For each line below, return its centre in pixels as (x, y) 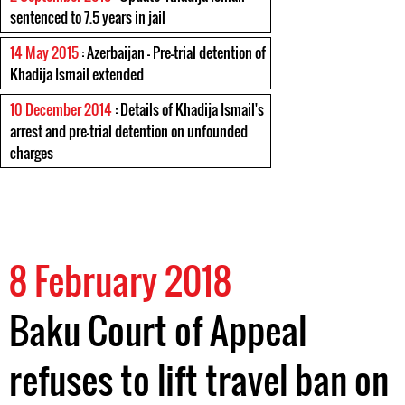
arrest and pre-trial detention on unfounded (129, 131)
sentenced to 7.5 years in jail (88, 17)
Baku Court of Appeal (158, 330)
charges (32, 153)
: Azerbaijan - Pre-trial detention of (172, 52)
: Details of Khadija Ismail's (188, 109)
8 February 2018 (120, 280)
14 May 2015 (44, 52)
